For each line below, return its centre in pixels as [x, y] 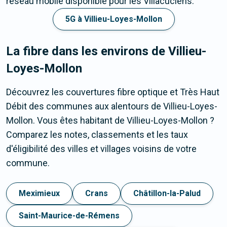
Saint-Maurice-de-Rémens [69, 216]
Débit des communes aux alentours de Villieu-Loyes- [112, 106]
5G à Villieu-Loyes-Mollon [113, 19]
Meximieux [39, 194]
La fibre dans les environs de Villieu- [106, 51]
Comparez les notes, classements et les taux [97, 135]
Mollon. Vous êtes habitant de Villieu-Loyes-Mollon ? [110, 121]
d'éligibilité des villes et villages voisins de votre [101, 149]
